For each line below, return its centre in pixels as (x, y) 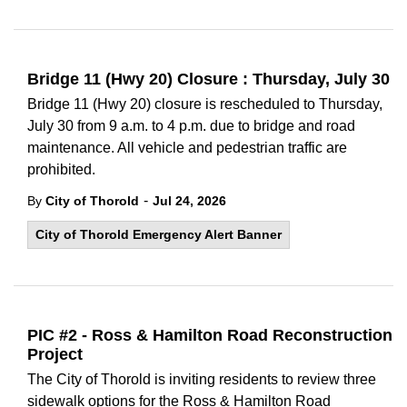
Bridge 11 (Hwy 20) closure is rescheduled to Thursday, (205, 104)
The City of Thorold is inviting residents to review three (202, 379)
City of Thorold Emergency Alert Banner (159, 234)
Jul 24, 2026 (189, 201)
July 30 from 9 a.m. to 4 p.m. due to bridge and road (191, 126)
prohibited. (61, 169)
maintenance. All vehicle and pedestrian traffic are (187, 148)
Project (55, 354)
